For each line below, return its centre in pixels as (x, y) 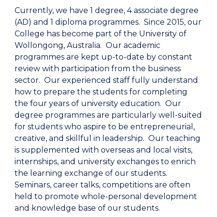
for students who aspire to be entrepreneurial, (105, 126)
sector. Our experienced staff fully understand (106, 80)
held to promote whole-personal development (106, 196)
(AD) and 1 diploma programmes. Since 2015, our (108, 22)
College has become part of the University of (101, 33)
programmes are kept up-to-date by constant (103, 57)
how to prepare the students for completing (101, 92)
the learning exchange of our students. (92, 173)
